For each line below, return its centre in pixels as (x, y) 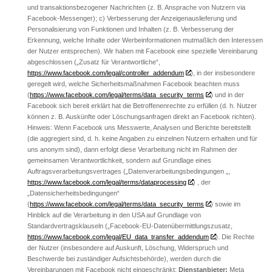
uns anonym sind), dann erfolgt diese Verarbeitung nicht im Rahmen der (132, 149)
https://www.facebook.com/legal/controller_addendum (106, 73)
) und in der (227, 94)
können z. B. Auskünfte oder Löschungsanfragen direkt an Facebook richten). (142, 116)
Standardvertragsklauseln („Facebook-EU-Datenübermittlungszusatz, (130, 226)
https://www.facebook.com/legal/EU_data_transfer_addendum (118, 236)
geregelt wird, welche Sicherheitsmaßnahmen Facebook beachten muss (134, 83)
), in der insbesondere (223, 73)
